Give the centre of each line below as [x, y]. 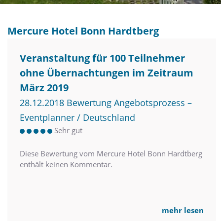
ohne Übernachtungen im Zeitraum [107, 73]
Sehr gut [68, 130]
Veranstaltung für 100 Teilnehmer [102, 58]
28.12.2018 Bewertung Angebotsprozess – [106, 103]
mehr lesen [183, 210]
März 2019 [44, 88]
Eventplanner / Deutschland [77, 118]
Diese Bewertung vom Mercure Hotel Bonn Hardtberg [111, 154]
